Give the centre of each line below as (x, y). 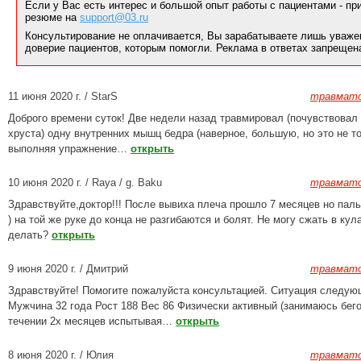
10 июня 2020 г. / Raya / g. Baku (85, 183)
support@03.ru (114, 17)
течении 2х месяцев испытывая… (92, 321)
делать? (30, 235)
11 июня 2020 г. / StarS (63, 96)
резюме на (52, 17)
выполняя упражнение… (69, 149)
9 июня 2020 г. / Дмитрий (68, 269)
